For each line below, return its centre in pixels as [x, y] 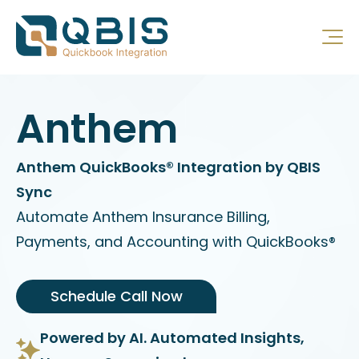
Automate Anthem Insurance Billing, [143, 216]
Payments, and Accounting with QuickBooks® [176, 241]
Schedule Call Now [116, 296]
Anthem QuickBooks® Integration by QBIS [168, 167]
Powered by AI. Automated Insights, [172, 338]
